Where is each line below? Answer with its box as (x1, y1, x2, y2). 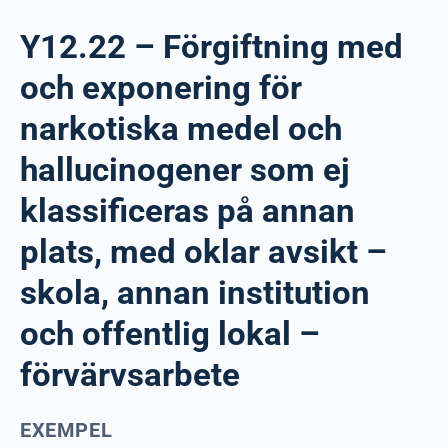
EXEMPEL (20, 418, 113, 442)
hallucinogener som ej (20, 150, 350, 189)
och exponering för (20, 68, 302, 107)
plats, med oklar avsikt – (20, 232, 387, 271)
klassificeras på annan (20, 191, 355, 230)
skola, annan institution (20, 273, 370, 312)
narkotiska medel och (20, 109, 342, 148)
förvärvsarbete (20, 355, 240, 394)
